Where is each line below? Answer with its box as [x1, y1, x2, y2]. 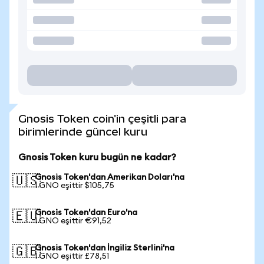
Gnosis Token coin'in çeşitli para [18, 113, 186, 125]
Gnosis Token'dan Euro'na [35, 209, 137, 217]
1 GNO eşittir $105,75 [35, 181, 114, 190]
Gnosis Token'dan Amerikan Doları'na [35, 173, 184, 181]
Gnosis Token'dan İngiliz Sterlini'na [35, 244, 174, 252]
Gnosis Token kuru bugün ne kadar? [18, 153, 176, 162]
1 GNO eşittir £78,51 [35, 252, 109, 260]
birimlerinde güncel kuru [18, 126, 147, 138]
